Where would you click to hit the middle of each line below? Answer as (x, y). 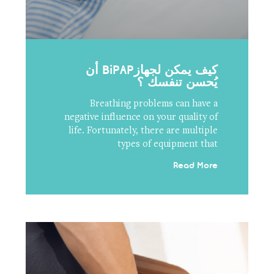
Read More (196, 165)
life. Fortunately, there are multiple (143, 131)
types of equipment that (168, 144)
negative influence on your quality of (141, 117)
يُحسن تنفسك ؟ (178, 82)
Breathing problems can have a (154, 104)
